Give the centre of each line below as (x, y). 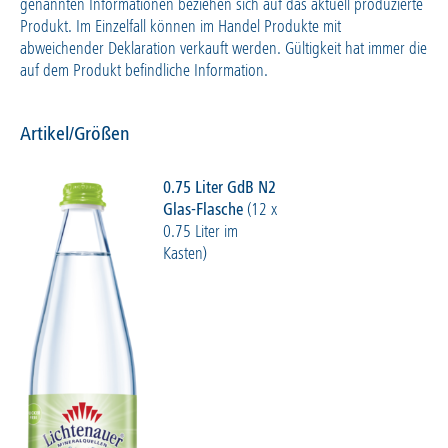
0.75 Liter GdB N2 (219, 188)
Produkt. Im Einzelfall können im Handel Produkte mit (180, 27)
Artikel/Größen (75, 135)
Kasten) (184, 254)
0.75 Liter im (200, 232)
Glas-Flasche (204, 210)
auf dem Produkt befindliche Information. (144, 71)
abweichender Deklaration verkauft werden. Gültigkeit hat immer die (223, 49)
